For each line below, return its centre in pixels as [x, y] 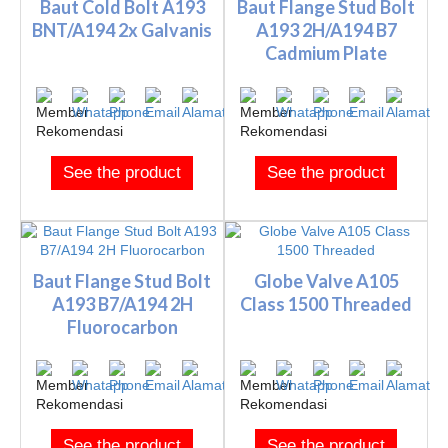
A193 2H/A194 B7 [326, 29]
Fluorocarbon [122, 326]
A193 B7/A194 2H [122, 303]
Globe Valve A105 [326, 280]
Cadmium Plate [326, 52]
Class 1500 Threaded [326, 303]
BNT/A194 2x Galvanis [122, 29]
